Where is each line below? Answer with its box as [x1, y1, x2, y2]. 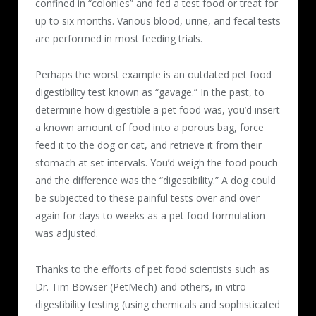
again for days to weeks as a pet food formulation [35, 208, 265, 222]
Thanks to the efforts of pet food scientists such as [35, 262, 269, 276]
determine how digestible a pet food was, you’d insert [35, 102, 280, 116]
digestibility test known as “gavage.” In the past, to [35, 85, 265, 99]
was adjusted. [35, 226, 98, 240]
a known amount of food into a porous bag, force [35, 120, 264, 134]
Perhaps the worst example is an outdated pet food [35, 67, 272, 81]
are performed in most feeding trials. [35, 31, 202, 45]
